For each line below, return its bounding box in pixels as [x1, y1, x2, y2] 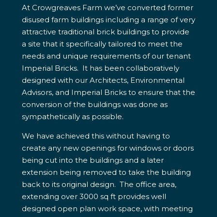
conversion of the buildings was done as [21, 100, 168, 109]
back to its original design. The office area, [21, 180, 176, 189]
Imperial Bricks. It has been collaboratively [21, 63, 179, 73]
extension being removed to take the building [21, 168, 191, 177]
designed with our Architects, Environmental [21, 76, 185, 85]
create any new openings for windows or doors [21, 143, 194, 153]
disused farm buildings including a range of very [21, 15, 195, 24]
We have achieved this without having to [21, 131, 170, 140]
